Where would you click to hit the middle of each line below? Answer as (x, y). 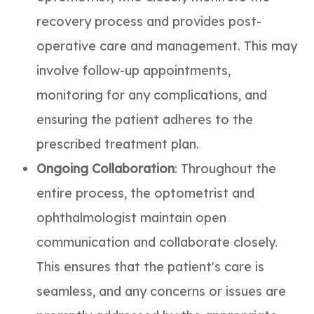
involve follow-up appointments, (134, 70)
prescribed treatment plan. (118, 144)
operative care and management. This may (167, 46)
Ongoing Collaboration (106, 168)
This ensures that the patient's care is (151, 266)
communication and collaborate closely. (157, 242)
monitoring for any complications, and (152, 95)
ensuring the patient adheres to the (145, 119)
